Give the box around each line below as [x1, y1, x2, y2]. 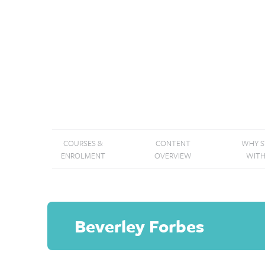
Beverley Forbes [75, 214, 205, 239]
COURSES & [63, 137, 103, 149]
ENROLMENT [61, 149, 105, 161]
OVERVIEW [154, 149, 192, 161]
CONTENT [155, 137, 190, 149]
